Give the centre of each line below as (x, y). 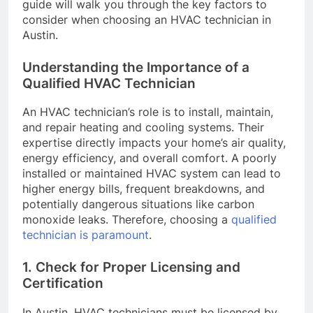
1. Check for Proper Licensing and (131, 268)
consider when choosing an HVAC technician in (147, 19)
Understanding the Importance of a (136, 67)
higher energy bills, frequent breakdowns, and (144, 189)
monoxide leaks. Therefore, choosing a (127, 220)
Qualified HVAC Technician (109, 83)
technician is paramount (86, 235)
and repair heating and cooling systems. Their (143, 128)
